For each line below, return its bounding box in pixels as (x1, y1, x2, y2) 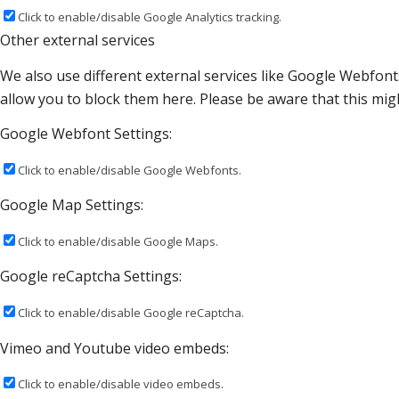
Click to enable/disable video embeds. (18, 376, 224, 393)
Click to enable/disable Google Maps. (18, 232, 218, 249)
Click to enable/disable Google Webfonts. (18, 161, 241, 178)
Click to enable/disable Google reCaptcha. (18, 305, 244, 322)
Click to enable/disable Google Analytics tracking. (18, 8, 281, 25)
